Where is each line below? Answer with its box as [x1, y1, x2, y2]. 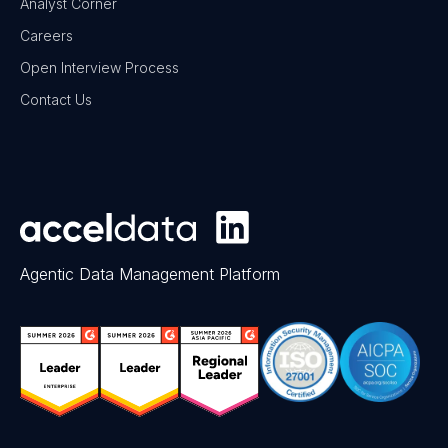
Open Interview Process [20, 58, 179, 76]
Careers [20, 26, 73, 44]
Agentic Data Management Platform [20, 263, 280, 284]
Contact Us [20, 90, 92, 108]
